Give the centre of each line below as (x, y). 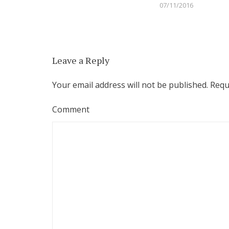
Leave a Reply (81, 61)
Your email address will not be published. (130, 85)
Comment (71, 110)
